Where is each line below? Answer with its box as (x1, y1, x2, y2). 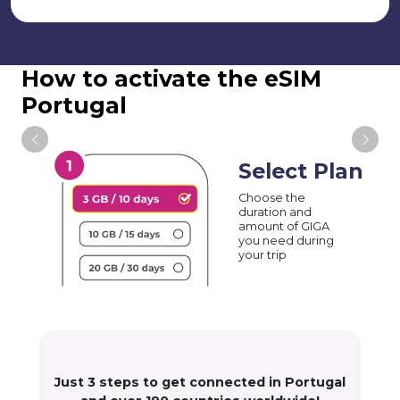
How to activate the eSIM (21, 65, 321, 92)
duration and (238, 204, 312, 219)
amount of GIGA (238, 219, 330, 233)
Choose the (238, 190, 306, 204)
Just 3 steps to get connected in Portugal (54, 374, 346, 391)
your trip (238, 247, 287, 262)
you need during (238, 233, 335, 247)
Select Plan (238, 157, 364, 184)
